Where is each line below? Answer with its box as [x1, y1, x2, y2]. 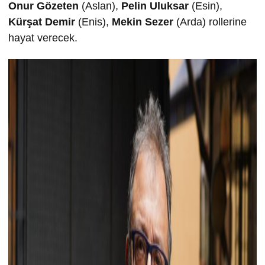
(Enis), [75, 16, 112, 28]
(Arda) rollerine [173, 16, 247, 28]
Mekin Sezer [112, 16, 173, 28]
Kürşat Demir [8, 16, 75, 28]
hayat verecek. [8, 32, 77, 44]
